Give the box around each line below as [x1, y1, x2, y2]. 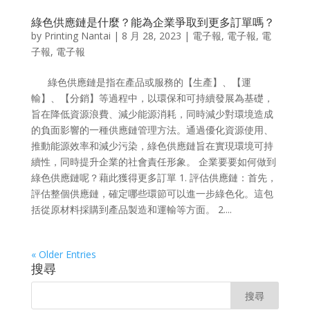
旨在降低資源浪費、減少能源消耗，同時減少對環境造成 [30, 107, 273, 120]
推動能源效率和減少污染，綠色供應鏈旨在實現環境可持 [30, 138, 273, 152]
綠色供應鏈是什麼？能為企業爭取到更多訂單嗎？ [30, 14, 275, 30]
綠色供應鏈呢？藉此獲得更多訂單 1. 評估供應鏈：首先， [30, 170, 277, 184]
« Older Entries [30, 247, 96, 261]
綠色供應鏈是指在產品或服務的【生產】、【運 [30, 75, 251, 89]
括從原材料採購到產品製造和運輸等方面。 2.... [30, 202, 232, 216]
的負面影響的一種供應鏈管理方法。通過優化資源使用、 [30, 122, 273, 136]
